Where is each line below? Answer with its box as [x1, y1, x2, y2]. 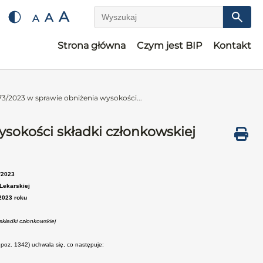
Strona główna [58, 40, 126, 51]
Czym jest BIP [137, 40, 202, 51]
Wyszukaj [94, 16, 139, 28]
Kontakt [213, 40, 251, 51]
